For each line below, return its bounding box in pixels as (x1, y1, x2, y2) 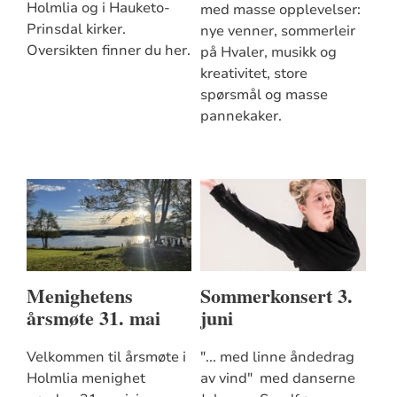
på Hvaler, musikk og (199, 43, 337, 63)
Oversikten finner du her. (26, 41, 191, 61)
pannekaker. (199, 106, 282, 127)
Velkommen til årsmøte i (26, 347, 186, 368)
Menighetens (26, 280, 133, 310)
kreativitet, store (199, 64, 307, 84)
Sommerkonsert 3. (199, 280, 353, 310)
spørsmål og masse (199, 85, 328, 105)
